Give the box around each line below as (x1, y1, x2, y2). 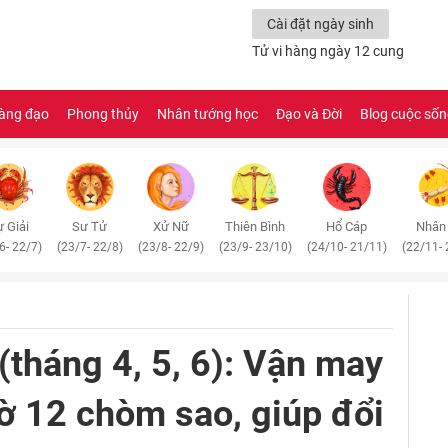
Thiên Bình (225, 219, 285, 234)
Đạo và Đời (276, 106, 342, 122)
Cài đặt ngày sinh (267, 16, 374, 32)
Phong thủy (67, 106, 139, 122)
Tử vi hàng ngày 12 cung (252, 43, 404, 59)
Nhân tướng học (157, 106, 258, 122)
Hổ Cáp (326, 219, 367, 234)
